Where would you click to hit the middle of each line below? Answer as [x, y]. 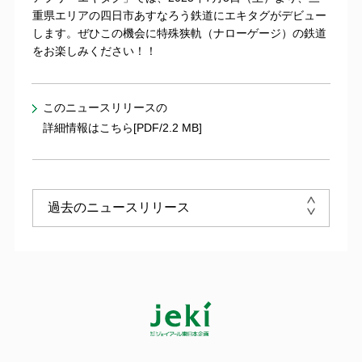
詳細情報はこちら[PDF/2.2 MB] [123, 127]
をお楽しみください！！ [95, 51]
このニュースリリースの [105, 107]
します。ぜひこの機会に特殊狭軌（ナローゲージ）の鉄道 [180, 33]
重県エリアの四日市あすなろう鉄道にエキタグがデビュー [180, 15]
